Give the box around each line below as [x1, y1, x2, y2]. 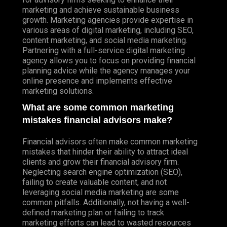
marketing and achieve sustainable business [22, 5, 179, 15]
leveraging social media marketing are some [22, 187, 179, 197]
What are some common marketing [22, 102, 174, 112]
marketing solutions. [22, 86, 94, 96]
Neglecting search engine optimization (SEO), [22, 167, 182, 177]
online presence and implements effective [22, 75, 172, 86]
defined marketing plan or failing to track [22, 207, 164, 217]
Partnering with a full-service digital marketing [22, 45, 185, 55]
